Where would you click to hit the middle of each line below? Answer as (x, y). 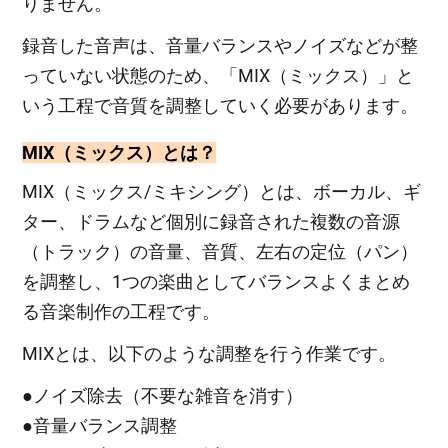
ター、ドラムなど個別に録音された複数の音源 (211, 221)
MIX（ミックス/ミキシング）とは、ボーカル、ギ (222, 191)
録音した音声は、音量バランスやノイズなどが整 (220, 45)
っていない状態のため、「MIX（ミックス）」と (218, 75)
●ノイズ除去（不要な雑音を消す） (163, 395)
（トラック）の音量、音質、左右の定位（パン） (220, 251)
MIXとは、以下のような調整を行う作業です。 (209, 353)
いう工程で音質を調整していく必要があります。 (220, 105)
